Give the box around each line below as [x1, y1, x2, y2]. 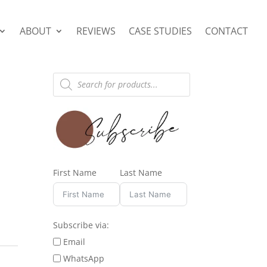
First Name [53, 167, 97, 179]
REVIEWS [76, 24, 116, 38]
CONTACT [205, 24, 248, 38]
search [52, 78, 80, 90]
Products [52, 70, 88, 82]
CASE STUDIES [129, 24, 192, 38]
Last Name [120, 167, 163, 179]
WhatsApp [63, 253, 105, 265]
